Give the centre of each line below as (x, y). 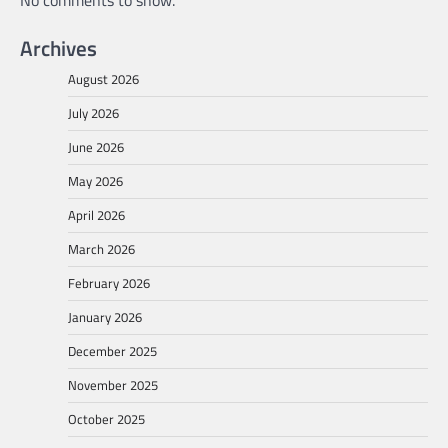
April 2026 (96, 214)
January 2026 (105, 316)
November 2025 (113, 384)
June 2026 (96, 146)
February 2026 (109, 282)
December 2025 (112, 350)
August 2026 (103, 78)
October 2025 (106, 418)
